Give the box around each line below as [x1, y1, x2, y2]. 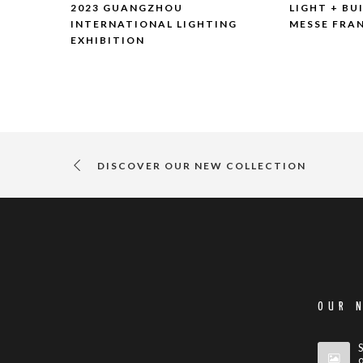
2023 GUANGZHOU [70, 2, 183, 15]
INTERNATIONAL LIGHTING [70, 18, 237, 31]
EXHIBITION [70, 34, 145, 47]
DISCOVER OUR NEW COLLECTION [97, 159, 306, 172]
